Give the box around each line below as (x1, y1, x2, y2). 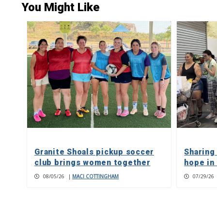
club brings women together (34, 158, 151, 168)
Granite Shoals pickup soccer (34, 147, 154, 157)
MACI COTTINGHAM (72, 173, 119, 180)
